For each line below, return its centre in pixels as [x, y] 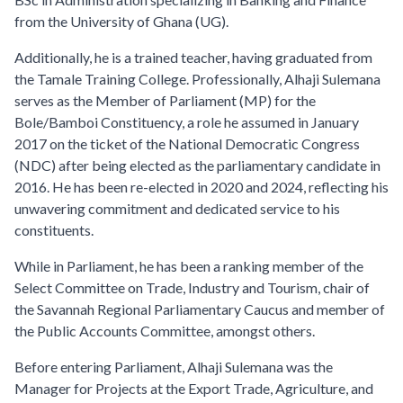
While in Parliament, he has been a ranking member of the [189, 266]
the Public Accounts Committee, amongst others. [165, 331]
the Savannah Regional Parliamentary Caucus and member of [200, 309]
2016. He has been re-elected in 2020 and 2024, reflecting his [201, 187]
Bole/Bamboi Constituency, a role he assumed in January [187, 122]
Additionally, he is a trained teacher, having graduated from [193, 57]
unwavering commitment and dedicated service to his [177, 208]
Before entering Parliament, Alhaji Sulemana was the [174, 367]
